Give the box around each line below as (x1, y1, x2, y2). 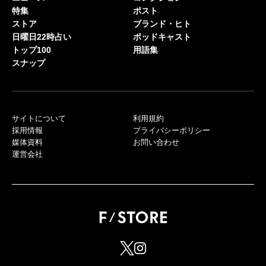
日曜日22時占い (12, 32, 71, 42)
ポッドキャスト (133, 32, 191, 42)
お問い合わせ (133, 138, 179, 147)
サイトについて (12, 114, 66, 123)
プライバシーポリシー (133, 126, 210, 135)
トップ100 (12, 45, 51, 55)
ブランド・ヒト (133, 19, 191, 28)
